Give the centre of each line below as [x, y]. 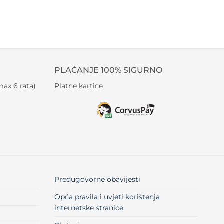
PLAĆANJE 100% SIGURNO [108, 70]
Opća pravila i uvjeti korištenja [107, 197]
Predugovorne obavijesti [97, 180]
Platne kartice [78, 86]
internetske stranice [89, 208]
